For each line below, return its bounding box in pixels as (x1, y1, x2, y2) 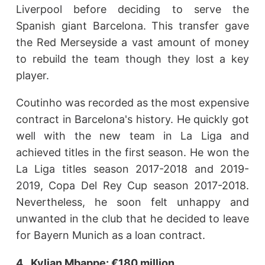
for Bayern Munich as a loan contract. (15, 229, 205, 242)
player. (15, 69, 49, 82)
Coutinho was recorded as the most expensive (15, 96, 250, 109)
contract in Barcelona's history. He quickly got (15, 113, 250, 126)
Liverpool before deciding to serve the (15, 2, 250, 15)
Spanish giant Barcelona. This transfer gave (15, 19, 250, 32)
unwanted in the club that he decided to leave (15, 212, 250, 225)
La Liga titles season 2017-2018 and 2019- (15, 163, 250, 176)
